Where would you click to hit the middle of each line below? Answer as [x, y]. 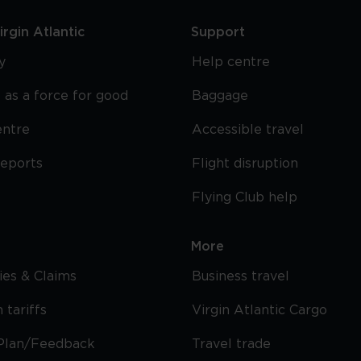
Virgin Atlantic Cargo [260, 310]
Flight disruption [245, 164]
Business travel [241, 276]
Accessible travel [248, 130]
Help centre [231, 62]
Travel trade [232, 344]
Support [218, 32]
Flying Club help [245, 197]
